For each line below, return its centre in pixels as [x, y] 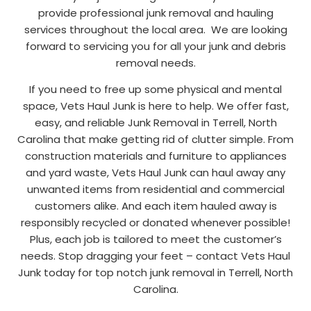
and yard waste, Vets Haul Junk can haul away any [155, 173]
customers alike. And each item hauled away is [155, 206]
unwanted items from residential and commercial [155, 190]
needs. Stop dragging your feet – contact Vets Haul [155, 256]
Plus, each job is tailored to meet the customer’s [155, 239]
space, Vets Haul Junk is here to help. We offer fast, [155, 106]
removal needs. [155, 62]
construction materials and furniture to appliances [155, 156]
